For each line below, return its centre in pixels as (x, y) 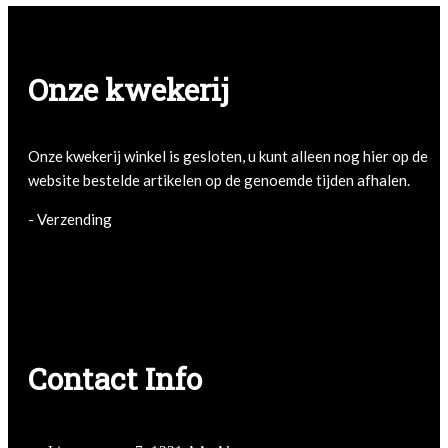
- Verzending (70, 219)
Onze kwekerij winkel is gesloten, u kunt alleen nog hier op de (228, 156)
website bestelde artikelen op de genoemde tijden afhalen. (220, 180)
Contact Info (115, 379)
